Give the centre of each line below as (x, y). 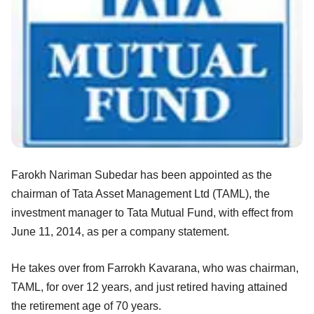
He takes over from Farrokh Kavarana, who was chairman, (155, 268)
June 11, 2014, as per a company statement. (120, 231)
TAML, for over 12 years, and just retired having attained (149, 287)
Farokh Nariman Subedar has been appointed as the (142, 175)
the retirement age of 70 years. (86, 306)
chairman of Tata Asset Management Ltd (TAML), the (141, 193)
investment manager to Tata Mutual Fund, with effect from (152, 212)
